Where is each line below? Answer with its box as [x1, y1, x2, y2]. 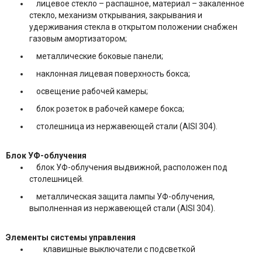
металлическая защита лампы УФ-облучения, [29, 192, 215, 202]
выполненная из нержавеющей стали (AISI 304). [29, 204, 215, 213]
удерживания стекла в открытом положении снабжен [29, 22, 237, 32]
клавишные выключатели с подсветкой [29, 244, 195, 254]
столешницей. [29, 174, 84, 184]
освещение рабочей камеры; [29, 87, 148, 96]
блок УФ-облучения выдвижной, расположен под [29, 163, 227, 173]
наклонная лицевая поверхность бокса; [29, 69, 190, 79]
